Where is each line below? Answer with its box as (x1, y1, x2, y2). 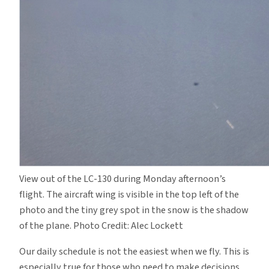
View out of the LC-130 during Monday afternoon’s (19, 172, 226, 187)
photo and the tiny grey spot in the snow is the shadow (19, 203, 249, 218)
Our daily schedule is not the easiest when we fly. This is (19, 244, 249, 259)
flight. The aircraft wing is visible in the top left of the (19, 187, 239, 202)
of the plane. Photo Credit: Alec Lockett (19, 219, 183, 234)
